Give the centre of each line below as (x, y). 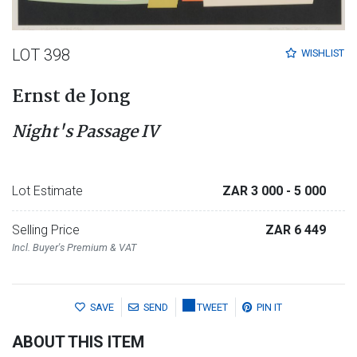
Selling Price (46, 230)
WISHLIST (323, 53)
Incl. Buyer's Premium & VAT (74, 247)
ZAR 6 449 (296, 230)
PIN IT (269, 308)
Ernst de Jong (71, 97)
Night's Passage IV (85, 132)
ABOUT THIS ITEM (78, 342)
